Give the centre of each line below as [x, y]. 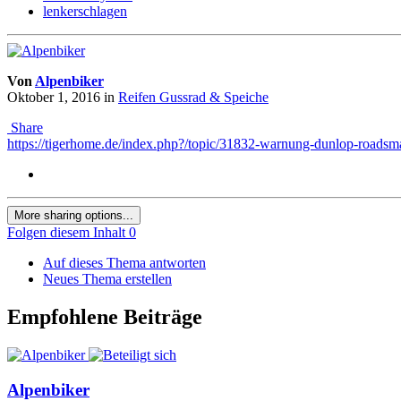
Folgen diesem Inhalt [66, 233]
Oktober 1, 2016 [54, 98]
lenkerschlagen [85, 12]
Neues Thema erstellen [107, 279]
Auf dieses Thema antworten [124, 263]
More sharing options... [74, 216]
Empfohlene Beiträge [105, 317]
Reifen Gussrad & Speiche [193, 98]
